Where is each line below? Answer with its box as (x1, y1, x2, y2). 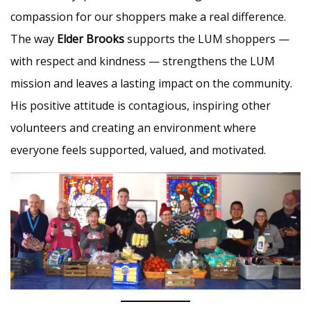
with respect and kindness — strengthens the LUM (10, 53, 275, 69)
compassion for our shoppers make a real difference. (10, 8, 286, 24)
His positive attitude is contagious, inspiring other (10, 97, 271, 113)
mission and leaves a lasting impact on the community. (10, 75, 292, 91)
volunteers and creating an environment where (10, 119, 256, 135)
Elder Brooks (57, 31, 124, 47)
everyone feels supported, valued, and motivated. (10, 142, 266, 158)
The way (10, 31, 57, 47)
